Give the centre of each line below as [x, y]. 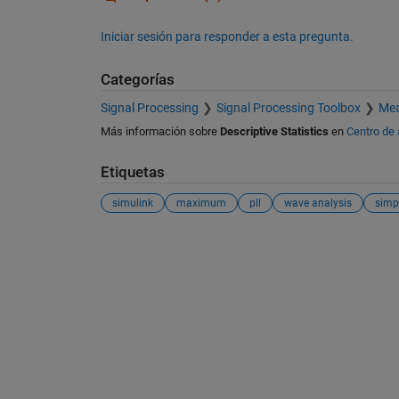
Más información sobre [160, 132]
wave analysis [318, 203]
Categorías [137, 79]
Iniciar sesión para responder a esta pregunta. [227, 36]
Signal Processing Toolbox [288, 108]
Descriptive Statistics [274, 132]
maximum [201, 203]
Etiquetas [132, 173]
